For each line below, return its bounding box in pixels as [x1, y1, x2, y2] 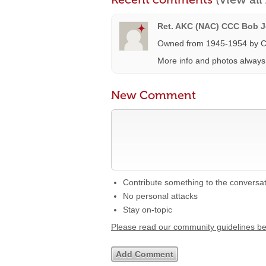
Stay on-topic [123, 205, 172, 214]
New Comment [111, 88, 196, 102]
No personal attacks [123, 191, 198, 201]
